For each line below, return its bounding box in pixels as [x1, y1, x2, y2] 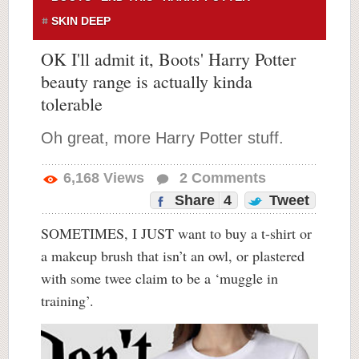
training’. [41, 291, 94, 310]
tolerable [41, 92, 103, 115]
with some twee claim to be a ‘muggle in [41, 268, 278, 288]
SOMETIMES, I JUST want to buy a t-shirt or [41, 224, 312, 243]
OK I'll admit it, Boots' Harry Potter [41, 47, 296, 71]
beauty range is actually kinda [41, 70, 252, 93]
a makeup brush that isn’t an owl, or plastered [41, 246, 305, 265]
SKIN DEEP [51, 14, 111, 27]
